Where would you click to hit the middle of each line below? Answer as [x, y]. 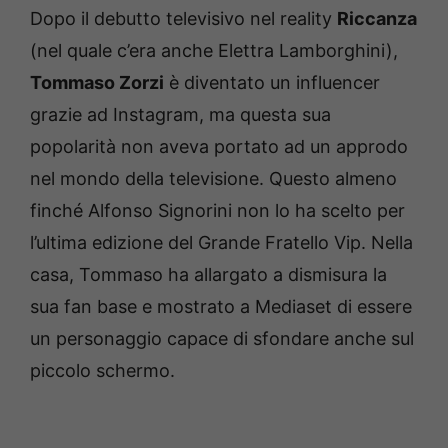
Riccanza [377, 18]
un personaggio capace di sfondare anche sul [222, 338]
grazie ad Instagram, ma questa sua [180, 114]
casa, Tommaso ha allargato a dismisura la [208, 274]
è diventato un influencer [272, 82]
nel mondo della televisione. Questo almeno [213, 178]
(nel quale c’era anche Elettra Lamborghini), [214, 50]
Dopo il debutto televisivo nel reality [183, 18]
